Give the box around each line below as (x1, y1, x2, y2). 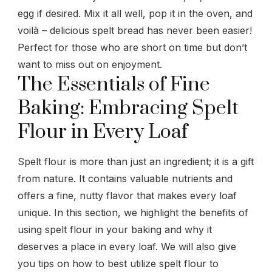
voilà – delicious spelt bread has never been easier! (18, 24, 252, 36)
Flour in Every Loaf (18, 119, 188, 144)
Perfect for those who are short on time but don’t (18, 41, 247, 53)
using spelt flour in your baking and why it (18, 223, 212, 236)
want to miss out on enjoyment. (18, 58, 162, 70)
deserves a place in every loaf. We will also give (18, 240, 236, 253)
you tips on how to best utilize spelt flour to (18, 257, 219, 270)
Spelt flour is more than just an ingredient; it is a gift (18, 155, 254, 168)
